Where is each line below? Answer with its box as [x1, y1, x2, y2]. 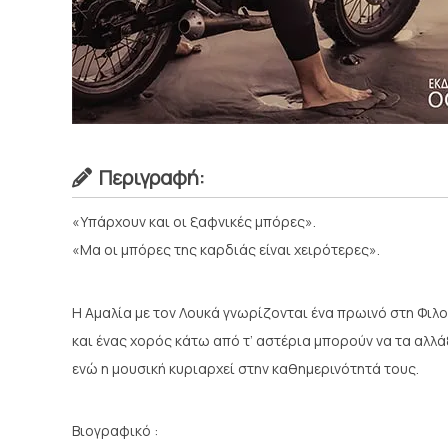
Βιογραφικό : [72, 421, 158, 440]
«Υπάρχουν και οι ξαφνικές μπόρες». [72, 212, 316, 231]
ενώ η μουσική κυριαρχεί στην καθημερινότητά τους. [72, 358, 419, 378]
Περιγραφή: [99, 164, 205, 191]
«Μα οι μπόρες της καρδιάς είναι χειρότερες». [72, 240, 380, 259]
